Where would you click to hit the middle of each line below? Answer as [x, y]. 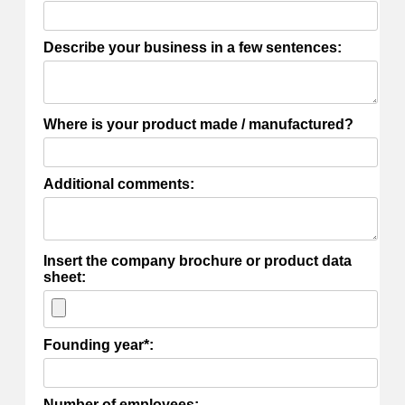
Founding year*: [99, 345]
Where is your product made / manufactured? [198, 125]
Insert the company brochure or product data [198, 261]
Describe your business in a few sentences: [193, 48]
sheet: [65, 278]
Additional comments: [119, 184]
